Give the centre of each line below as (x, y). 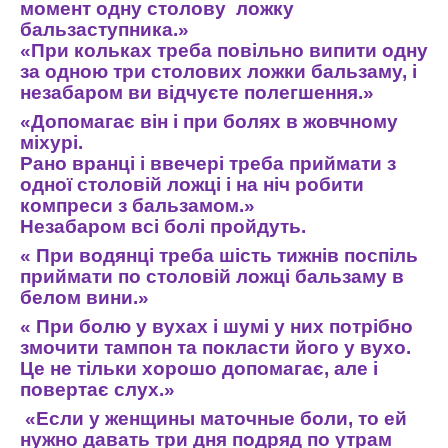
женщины (150, 418)
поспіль (381, 255)
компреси (66, 205)
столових (196, 71)
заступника (120, 29)
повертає (64, 389)
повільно (260, 50)
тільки (107, 368)
